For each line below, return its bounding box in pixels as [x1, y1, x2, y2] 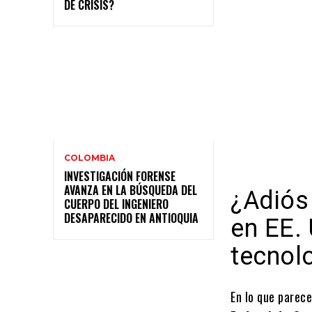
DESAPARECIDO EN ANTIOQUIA [64, 209, 198, 226]
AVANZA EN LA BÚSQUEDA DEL [64, 181, 197, 198]
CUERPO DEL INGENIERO [64, 195, 169, 212]
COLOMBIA [64, 152, 115, 163]
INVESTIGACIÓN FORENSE [64, 167, 175, 185]
